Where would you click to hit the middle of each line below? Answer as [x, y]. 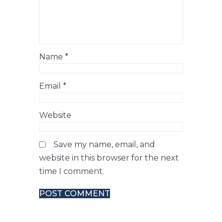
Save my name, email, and [104, 144]
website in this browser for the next [109, 158]
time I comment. [72, 171]
